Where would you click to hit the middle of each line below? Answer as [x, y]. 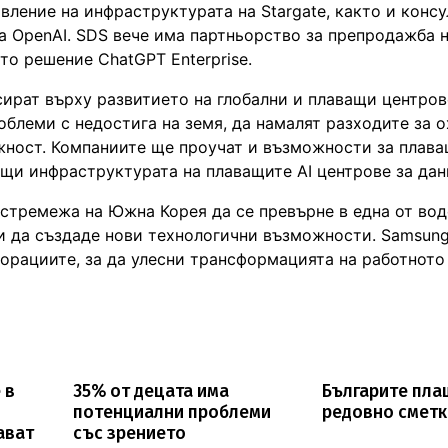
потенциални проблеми [171, 412]
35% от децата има [150, 391]
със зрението [129, 433]
